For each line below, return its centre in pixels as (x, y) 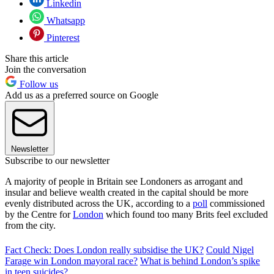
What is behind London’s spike (200, 261)
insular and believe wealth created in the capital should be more (127, 192)
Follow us (38, 84)
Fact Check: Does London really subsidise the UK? (104, 250)
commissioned (236, 203)
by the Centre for (39, 214)
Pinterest (62, 37)
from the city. (30, 225)
